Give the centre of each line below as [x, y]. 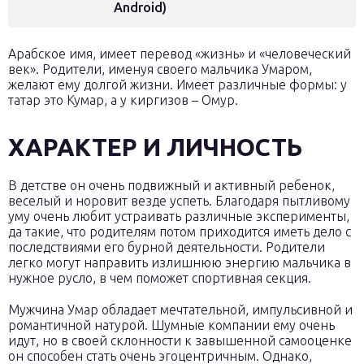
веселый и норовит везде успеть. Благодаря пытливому [179, 201]
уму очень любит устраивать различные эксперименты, [179, 216]
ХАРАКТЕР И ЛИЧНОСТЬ [155, 147]
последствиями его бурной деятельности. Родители [167, 247]
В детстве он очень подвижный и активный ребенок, [171, 185]
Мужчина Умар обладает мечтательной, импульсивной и [180, 310]
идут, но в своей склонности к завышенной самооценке [180, 340]
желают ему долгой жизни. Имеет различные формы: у [178, 84]
